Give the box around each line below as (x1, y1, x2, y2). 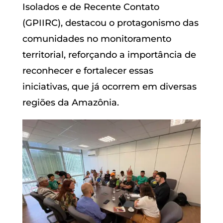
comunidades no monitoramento (22, 33, 171, 44)
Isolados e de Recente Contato (22, 1, 159, 12)
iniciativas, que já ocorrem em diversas (22, 81, 197, 92)
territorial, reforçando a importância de (22, 49, 196, 60)
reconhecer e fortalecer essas (22, 65, 153, 76)
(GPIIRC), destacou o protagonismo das (22, 17, 199, 28)
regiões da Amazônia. (22, 97, 119, 108)
